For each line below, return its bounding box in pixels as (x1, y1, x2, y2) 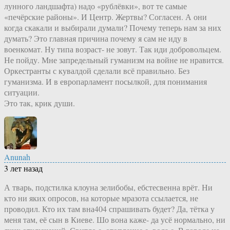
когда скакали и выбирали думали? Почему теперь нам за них (4, 22, 221, 33)
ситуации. (4, 86, 40, 98)
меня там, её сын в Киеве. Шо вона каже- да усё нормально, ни (4, 214, 225, 225)
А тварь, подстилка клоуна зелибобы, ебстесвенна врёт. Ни (4, 181, 213, 193)
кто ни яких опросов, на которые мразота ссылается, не (4, 192, 198, 203)
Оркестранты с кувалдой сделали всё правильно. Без (4, 65, 189, 76)
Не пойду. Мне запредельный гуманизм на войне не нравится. (4, 54, 224, 65)
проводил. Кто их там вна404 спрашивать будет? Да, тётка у (4, 203, 215, 214)
